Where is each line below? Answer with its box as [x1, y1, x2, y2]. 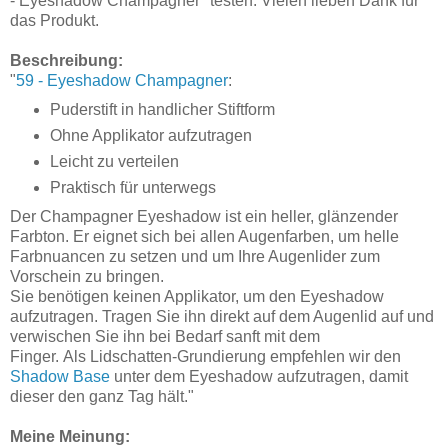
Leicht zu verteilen [49, 152, 179, 170]
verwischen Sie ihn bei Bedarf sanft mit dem [10, 327, 320, 345]
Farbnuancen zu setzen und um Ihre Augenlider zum [10, 247, 380, 265]
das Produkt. [10, 11, 99, 29]
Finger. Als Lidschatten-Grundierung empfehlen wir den [10, 347, 401, 365]
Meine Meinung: [10, 427, 130, 445]
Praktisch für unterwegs [49, 178, 216, 196]
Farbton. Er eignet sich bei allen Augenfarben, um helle [10, 227, 399, 245]
